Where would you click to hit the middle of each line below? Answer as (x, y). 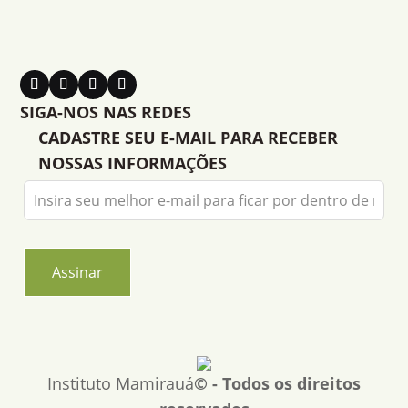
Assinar (78, 273)
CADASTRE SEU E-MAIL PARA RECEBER (189, 138)
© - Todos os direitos (277, 384)
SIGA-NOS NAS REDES (106, 112)
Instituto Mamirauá (121, 384)
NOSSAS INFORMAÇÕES (133, 163)
